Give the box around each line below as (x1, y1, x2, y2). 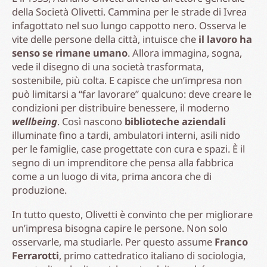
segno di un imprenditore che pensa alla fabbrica (12, 155, 234, 169)
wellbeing (12, 114, 57, 128)
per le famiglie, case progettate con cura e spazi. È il (12, 141, 245, 156)
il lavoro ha (198, 32, 252, 46)
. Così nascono (57, 114, 125, 128)
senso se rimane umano (12, 45, 128, 60)
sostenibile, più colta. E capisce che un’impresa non (12, 73, 242, 87)
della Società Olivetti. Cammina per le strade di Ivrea (12, 4, 247, 18)
